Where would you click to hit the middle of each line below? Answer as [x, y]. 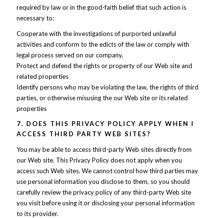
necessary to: [35, 18]
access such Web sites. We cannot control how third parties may [107, 171]
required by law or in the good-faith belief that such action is [101, 7]
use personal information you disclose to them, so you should [103, 182]
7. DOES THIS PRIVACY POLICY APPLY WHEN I [105, 124]
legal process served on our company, [70, 55]
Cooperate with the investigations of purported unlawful [96, 34]
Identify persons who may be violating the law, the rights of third [107, 87]
